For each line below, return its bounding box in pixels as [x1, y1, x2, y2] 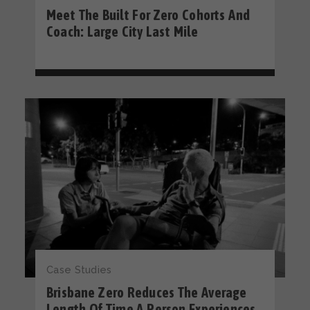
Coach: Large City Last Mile [46, 23, 199, 39]
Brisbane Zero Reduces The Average [46, 284, 247, 300]
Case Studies [46, 264, 112, 276]
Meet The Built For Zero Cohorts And [46, 6, 250, 23]
